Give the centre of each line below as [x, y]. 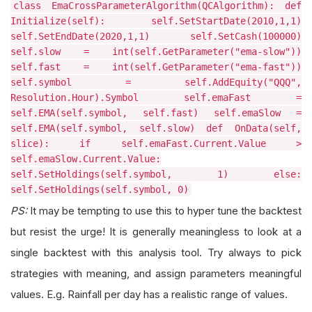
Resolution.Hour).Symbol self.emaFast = [156, 98]
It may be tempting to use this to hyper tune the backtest [164, 211]
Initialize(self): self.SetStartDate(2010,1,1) [156, 21]
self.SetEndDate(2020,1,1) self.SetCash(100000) [156, 37]
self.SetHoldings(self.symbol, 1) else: [156, 174]
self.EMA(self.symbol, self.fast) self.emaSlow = [156, 113]
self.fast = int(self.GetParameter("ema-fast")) [156, 67]
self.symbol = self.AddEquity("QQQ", [156, 83]
